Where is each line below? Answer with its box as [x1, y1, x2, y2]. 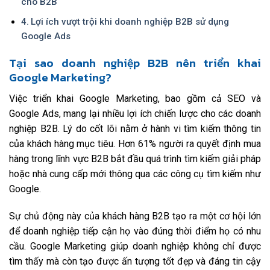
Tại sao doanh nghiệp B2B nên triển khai [9, 54, 261, 72]
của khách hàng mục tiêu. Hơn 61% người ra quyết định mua [9, 137, 261, 149]
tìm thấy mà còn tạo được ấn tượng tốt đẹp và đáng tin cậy [9, 256, 261, 268]
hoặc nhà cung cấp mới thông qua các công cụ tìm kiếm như [9, 168, 261, 180]
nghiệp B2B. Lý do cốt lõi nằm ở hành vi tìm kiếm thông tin [9, 122, 261, 134]
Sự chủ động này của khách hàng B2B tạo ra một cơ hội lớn [9, 210, 261, 222]
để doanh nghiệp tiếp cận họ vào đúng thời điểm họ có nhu [9, 225, 261, 237]
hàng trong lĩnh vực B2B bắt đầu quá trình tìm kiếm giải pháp [9, 152, 261, 165]
